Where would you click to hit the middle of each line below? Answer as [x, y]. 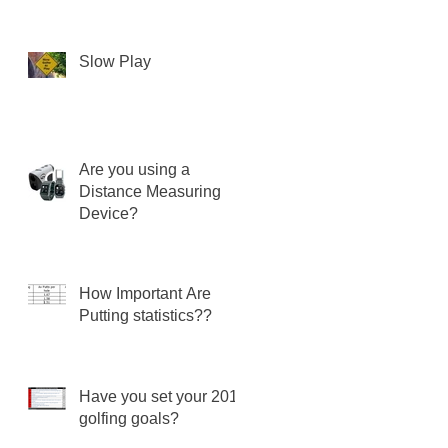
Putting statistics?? [145, 316]
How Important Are [145, 294]
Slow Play [115, 62]
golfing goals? [129, 419]
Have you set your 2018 [163, 397]
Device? [108, 214]
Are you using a [134, 170]
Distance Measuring [150, 192]
